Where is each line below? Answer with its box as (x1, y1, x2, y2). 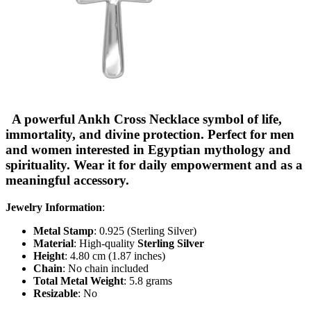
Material (33, 237, 74, 250)
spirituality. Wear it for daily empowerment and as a (6, 158, 303, 173)
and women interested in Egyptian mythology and (6, 142, 291, 158)
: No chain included (62, 262, 149, 275)
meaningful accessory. (6, 173, 129, 188)
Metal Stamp (33, 225, 94, 237)
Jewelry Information (6, 201, 102, 214)
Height (33, 250, 65, 262)
